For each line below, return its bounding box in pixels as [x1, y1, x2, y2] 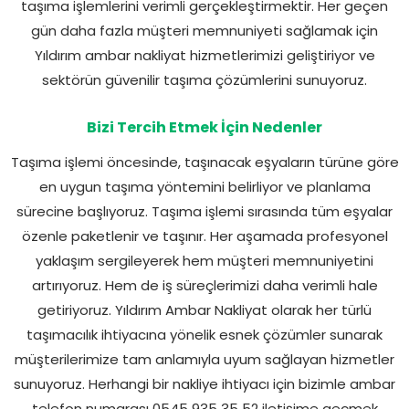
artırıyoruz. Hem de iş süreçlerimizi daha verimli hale [31, 275, 378, 295]
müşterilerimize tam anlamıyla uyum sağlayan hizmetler [15, 349, 394, 369]
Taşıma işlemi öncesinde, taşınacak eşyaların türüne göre [10, 152, 399, 172]
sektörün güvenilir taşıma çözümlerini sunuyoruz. [42, 69, 367, 89]
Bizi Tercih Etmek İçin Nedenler [87, 116, 322, 138]
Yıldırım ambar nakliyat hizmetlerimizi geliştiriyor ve [34, 45, 375, 65]
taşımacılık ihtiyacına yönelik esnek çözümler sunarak [26, 324, 383, 344]
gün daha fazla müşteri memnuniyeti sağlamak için [31, 20, 378, 40]
